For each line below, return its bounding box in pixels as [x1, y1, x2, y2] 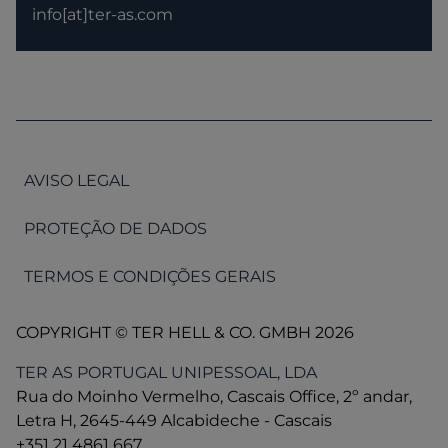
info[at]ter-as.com [32, 5, 173, 25]
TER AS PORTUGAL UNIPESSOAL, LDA [16, 363, 317, 383]
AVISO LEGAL [24, 171, 129, 191]
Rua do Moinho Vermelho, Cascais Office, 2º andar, [16, 387, 412, 407]
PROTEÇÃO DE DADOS [24, 219, 207, 239]
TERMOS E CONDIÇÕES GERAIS [24, 267, 276, 287]
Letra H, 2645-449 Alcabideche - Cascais [16, 411, 332, 431]
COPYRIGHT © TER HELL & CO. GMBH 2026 [16, 323, 354, 343]
